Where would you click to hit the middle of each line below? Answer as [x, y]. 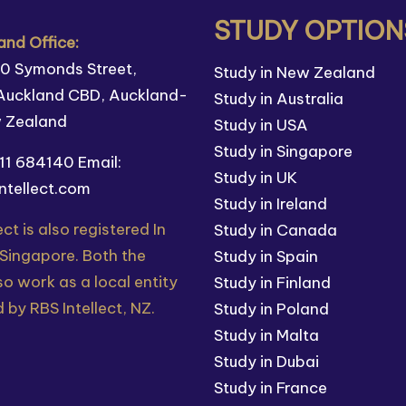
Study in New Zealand [295, 72]
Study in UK [256, 178]
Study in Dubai [266, 362]
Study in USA [261, 125]
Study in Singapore [283, 151]
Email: [100, 162]
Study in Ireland [271, 204]
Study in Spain [266, 256]
